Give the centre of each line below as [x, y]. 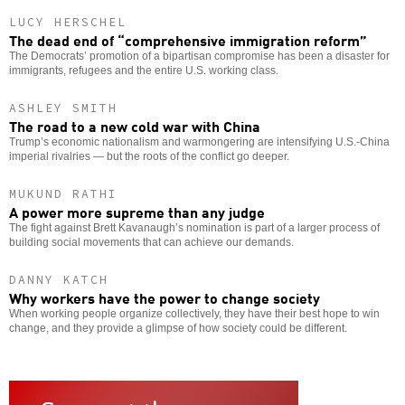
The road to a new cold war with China [135, 125]
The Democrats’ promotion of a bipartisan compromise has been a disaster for [199, 56]
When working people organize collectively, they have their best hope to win [194, 313]
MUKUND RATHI [63, 193]
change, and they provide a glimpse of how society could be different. [178, 328]
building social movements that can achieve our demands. [151, 242]
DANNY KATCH [59, 279]
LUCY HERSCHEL [68, 22]
